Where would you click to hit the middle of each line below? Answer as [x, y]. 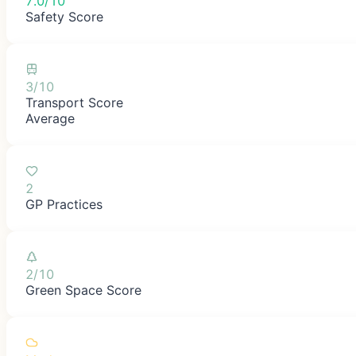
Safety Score [64, 16]
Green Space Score [83, 290]
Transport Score [74, 102]
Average [50, 118]
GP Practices [64, 204]
